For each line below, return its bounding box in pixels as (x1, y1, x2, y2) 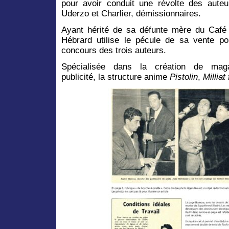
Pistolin (167, 72, 198, 82)
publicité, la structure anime (61, 72, 167, 82)
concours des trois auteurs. (61, 45, 166, 55)
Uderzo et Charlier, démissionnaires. (61, 8, 201, 18)
